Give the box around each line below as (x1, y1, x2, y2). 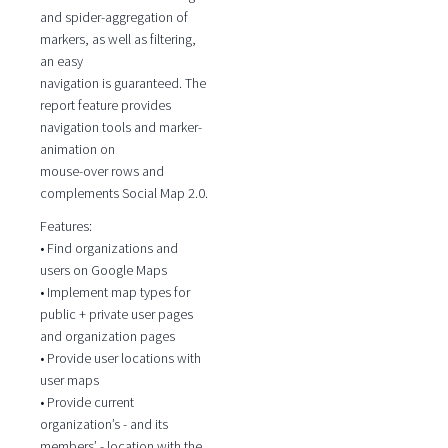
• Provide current (39, 392, 134, 411)
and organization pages (39, 326, 175, 345)
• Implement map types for (39, 282, 190, 301)
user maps (39, 370, 99, 389)
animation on (39, 140, 115, 159)
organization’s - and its (39, 414, 168, 433)
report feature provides (39, 96, 171, 115)
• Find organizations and (39, 238, 178, 257)
